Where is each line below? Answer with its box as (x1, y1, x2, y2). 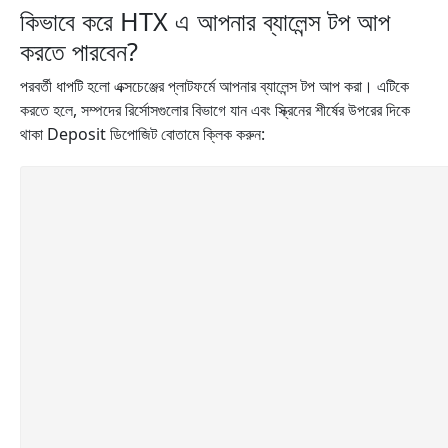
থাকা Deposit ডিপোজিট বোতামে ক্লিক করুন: (20, 123, 265, 145)
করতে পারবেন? (20, 34, 138, 68)
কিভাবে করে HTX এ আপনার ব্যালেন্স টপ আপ (20, 4, 390, 38)
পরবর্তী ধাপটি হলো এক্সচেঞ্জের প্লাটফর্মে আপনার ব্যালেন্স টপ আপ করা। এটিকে (20, 75, 409, 97)
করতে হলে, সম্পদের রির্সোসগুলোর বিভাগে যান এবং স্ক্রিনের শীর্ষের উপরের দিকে (20, 99, 410, 121)
